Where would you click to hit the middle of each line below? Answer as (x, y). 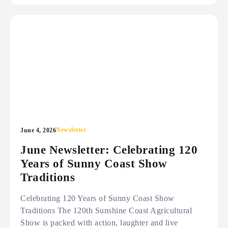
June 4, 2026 (38, 130)
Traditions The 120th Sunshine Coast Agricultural (106, 210)
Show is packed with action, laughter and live (99, 223)
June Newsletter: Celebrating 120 (109, 150)
